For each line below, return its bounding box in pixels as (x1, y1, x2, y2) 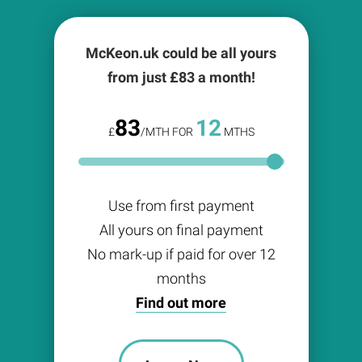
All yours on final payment (99, 221, 263, 239)
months (156, 270, 206, 288)
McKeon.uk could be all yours (86, 44, 276, 62)
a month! (194, 69, 255, 86)
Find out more (136, 294, 226, 312)
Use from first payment (107, 197, 255, 215)
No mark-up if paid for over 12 (86, 246, 276, 263)
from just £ (107, 69, 179, 86)
